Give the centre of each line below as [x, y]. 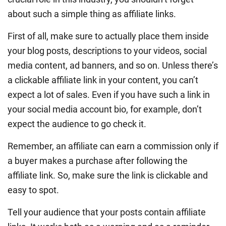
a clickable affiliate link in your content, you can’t [103, 80]
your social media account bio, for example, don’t [105, 109]
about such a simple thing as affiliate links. [92, 14]
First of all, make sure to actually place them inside [108, 36]
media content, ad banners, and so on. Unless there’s [113, 65]
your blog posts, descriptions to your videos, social [107, 50]
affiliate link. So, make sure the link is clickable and [108, 175]
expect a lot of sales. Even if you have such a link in [109, 94]
